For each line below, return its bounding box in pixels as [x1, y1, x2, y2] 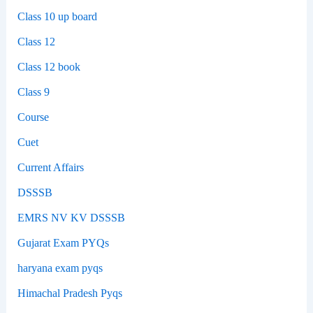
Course [17, 110, 49, 123]
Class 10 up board [17, 10, 97, 22]
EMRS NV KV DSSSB [17, 211, 125, 224]
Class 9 [17, 85, 50, 98]
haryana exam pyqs [17, 261, 103, 274]
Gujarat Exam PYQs [17, 236, 109, 249]
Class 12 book [17, 60, 80, 73]
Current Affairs [17, 161, 84, 173]
